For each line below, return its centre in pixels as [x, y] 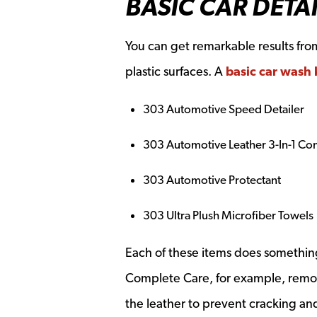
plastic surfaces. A [175, 71]
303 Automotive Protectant [212, 180]
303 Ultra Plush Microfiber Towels [228, 215]
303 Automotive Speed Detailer [224, 109]
